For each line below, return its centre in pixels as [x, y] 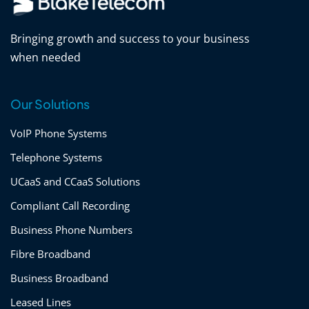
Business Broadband [59, 278]
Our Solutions [50, 104]
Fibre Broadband [50, 254]
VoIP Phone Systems [59, 133]
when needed [46, 58]
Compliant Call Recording [70, 206]
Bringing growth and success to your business [130, 39]
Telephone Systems [56, 158]
